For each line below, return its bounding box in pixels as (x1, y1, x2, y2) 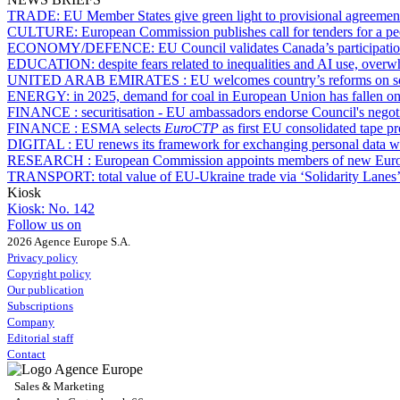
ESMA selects (81, 120, 164, 136)
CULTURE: (7, 23, 81, 39)
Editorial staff (7, 330, 73, 345)
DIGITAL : (7, 136, 75, 152)
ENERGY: (7, 87, 73, 104)
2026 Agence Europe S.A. (7, 234, 130, 248)
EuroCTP (164, 120, 219, 136)
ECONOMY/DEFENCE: (7, 39, 158, 55)
